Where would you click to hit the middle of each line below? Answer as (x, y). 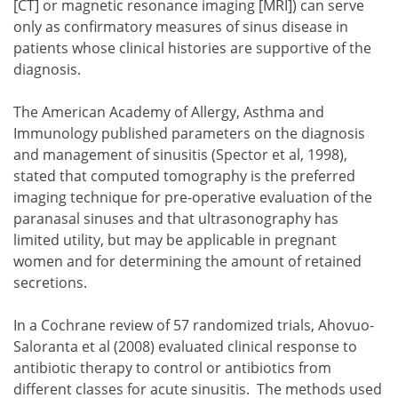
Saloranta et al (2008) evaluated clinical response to (185, 346)
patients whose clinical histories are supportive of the (192, 48)
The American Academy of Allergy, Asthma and (169, 111)
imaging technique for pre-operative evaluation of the (193, 197)
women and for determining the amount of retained (187, 261)
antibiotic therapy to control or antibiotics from (172, 367)
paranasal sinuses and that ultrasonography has (176, 218)
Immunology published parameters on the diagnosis (189, 133)
